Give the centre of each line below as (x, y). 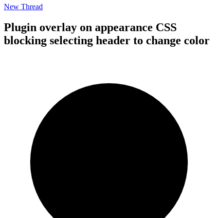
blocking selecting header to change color (107, 40)
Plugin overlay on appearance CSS (90, 27)
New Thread (23, 6)
